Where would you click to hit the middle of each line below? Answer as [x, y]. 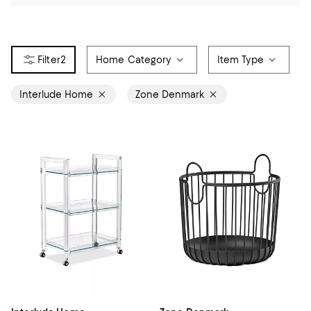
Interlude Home [56, 94]
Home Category [133, 60]
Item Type [240, 60]
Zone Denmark [170, 94]
